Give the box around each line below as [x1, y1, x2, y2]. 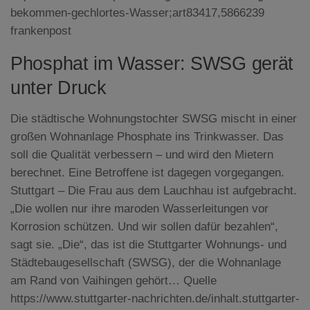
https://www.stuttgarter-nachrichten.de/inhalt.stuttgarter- [10, 291, 300, 305]
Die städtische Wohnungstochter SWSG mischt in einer [10, 111, 297, 125]
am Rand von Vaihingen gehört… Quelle [10, 273, 217, 287]
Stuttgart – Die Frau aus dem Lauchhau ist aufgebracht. [10, 183, 297, 197]
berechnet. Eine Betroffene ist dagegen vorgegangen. [10, 165, 284, 179]
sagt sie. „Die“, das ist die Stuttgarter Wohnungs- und [10, 237, 286, 251]
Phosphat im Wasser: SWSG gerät [10, 53, 294, 74]
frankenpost [10, 24, 71, 37]
